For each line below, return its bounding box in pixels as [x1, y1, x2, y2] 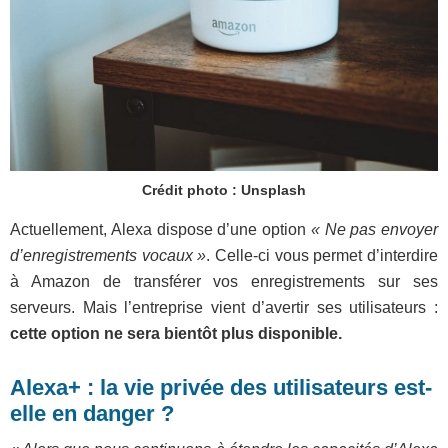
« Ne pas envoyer [310, 220, 438, 238]
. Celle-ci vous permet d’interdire [206, 246, 439, 264]
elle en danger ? [10, 400, 174, 426]
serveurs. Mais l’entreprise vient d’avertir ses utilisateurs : [10, 298, 438, 316]
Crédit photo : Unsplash [142, 181, 306, 198]
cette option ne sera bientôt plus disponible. [10, 324, 342, 342]
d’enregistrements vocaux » [10, 246, 207, 264]
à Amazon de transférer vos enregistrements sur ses [10, 272, 438, 290]
